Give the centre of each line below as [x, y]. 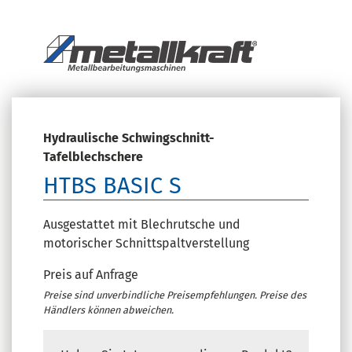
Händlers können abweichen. [108, 310]
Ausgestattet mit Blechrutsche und [142, 225]
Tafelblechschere [93, 157]
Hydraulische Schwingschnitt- [129, 138]
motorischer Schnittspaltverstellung [146, 244]
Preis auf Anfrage [91, 275]
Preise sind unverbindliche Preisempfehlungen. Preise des [175, 295]
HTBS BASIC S [112, 186]
